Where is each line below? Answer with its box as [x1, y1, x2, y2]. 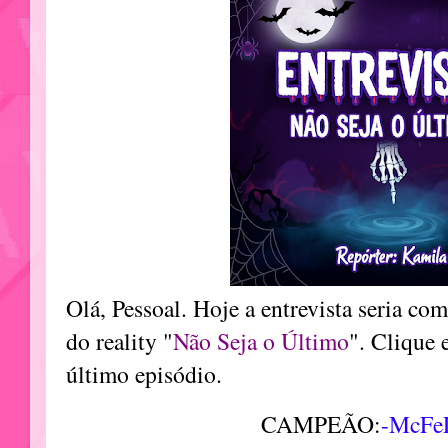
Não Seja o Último [173, 325, 349, 358]
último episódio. [66, 358, 222, 391]
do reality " [66, 325, 173, 358]
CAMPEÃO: [261, 408, 382, 441]
